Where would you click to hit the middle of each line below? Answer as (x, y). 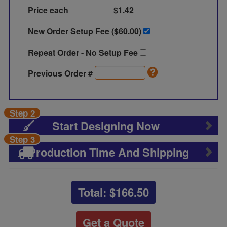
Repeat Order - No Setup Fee (84, 52)
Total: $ (97, 192)
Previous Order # (62, 73)
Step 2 (22, 113)
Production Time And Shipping (109, 152)
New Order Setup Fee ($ (73, 31)
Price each (48, 10)
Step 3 (22, 139)
